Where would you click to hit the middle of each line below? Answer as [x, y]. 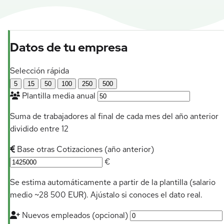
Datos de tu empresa [69, 47]
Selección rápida [39, 71]
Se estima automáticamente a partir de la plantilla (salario [113, 182]
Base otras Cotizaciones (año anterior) [84, 149]
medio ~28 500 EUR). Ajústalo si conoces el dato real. [106, 195]
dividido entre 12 [39, 129]
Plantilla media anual [59, 96]
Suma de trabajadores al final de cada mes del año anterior [114, 116]
